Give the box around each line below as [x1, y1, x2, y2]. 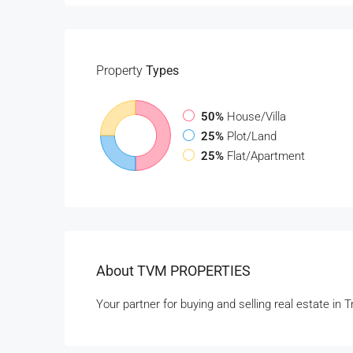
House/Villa [227, 109, 286, 124]
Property [96, 63, 143, 78]
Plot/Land [227, 128, 277, 143]
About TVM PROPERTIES [96, 262, 251, 279]
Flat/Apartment [227, 148, 305, 163]
